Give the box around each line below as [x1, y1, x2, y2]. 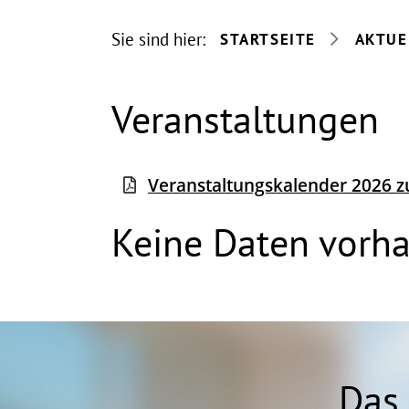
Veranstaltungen [111, 94, 379, 144]
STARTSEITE [220, 29, 316, 49]
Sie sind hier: [111, 28, 205, 50]
